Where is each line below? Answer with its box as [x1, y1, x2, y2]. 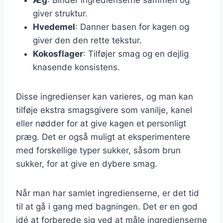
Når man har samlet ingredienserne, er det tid [16, 188, 199, 198]
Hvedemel [33, 21, 75, 32]
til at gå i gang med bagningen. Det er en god [16, 201, 198, 212]
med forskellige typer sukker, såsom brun [16, 145, 181, 155]
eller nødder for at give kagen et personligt [16, 118, 186, 128]
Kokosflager [33, 48, 83, 59]
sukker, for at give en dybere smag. [16, 158, 157, 169]
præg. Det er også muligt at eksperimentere [16, 131, 190, 142]
